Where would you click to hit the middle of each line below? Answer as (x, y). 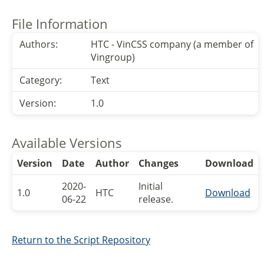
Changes (159, 163)
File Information (60, 24)
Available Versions (67, 143)
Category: (39, 80)
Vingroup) (113, 57)
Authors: (37, 44)
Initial (151, 186)
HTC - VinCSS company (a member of (172, 44)
